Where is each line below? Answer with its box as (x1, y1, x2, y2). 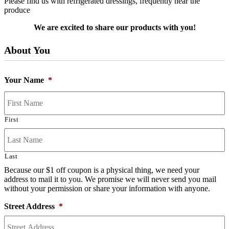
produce (4, 6, 30, 15)
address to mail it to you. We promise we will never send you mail (4, 175, 216, 184)
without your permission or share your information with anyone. (4, 184, 210, 193)
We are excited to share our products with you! (33, 23, 196, 32)
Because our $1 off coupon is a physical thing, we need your (4, 166, 199, 175)
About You (4, 44, 50, 56)
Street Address (4, 202, 55, 211)
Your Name (4, 76, 44, 85)
